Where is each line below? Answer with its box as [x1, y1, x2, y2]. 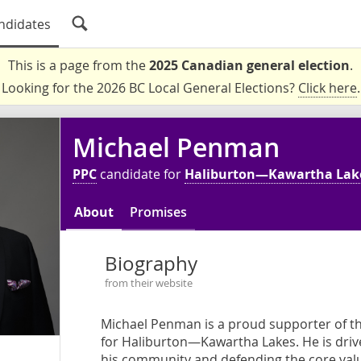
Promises [130, 203, 187, 221]
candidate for [97, 165, 185, 183]
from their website [104, 276, 193, 290]
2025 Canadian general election [149, 56, 350, 74]
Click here [297, 79, 357, 97]
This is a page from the [8, 56, 149, 74]
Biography [104, 251, 197, 276]
